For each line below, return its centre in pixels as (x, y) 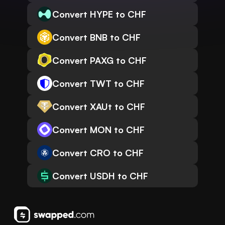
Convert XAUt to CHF (99, 107)
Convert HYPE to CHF (99, 14)
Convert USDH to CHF (100, 176)
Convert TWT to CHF (98, 84)
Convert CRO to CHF (98, 153)
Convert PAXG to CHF (99, 61)
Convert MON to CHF (98, 130)
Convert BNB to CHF (96, 37)
